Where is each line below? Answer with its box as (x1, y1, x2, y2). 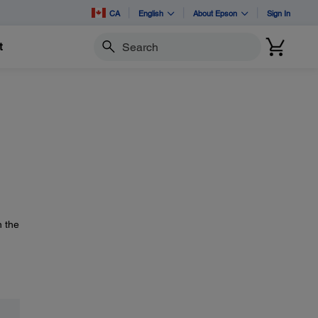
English (138, 8, 163, 18)
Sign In (267, 8, 290, 18)
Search (92, 47, 125, 59)
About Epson (193, 8, 237, 18)
